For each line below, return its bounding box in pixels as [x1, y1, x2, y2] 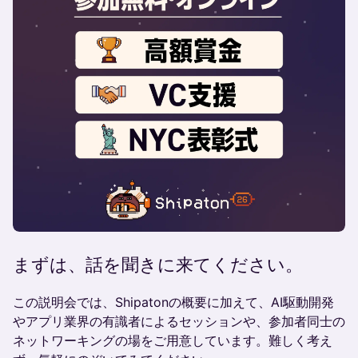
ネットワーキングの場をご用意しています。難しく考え [13, 332, 332, 348]
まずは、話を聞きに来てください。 [13, 254, 303, 276]
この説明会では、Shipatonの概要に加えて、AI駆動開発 [13, 294, 334, 310]
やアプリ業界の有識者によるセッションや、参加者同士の [13, 313, 345, 329]
